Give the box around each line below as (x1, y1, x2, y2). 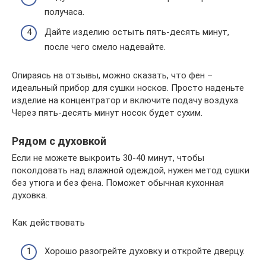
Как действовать (12, 217, 85, 228)
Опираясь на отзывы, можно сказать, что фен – (12, 69, 213, 81)
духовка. (12, 189, 47, 201)
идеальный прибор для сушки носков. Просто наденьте (12, 82, 244, 93)
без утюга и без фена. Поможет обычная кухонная (12, 177, 224, 188)
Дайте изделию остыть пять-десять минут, (45, 26, 229, 37)
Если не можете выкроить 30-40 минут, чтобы (12, 152, 204, 163)
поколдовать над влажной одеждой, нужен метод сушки (12, 164, 249, 176)
